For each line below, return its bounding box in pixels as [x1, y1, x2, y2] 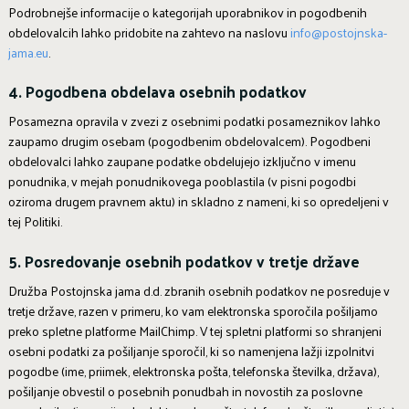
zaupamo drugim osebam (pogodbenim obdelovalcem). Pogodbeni [7, 130, 371, 153]
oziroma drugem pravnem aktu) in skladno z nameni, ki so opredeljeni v [7, 190, 389, 214]
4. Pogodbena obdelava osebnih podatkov [7, 78, 307, 106]
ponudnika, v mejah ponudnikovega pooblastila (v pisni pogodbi [7, 170, 356, 194]
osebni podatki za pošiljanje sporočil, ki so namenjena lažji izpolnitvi [7, 339, 374, 362]
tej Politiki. [7, 210, 62, 234]
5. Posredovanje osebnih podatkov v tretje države [7, 246, 360, 275]
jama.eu [7, 40, 48, 64]
